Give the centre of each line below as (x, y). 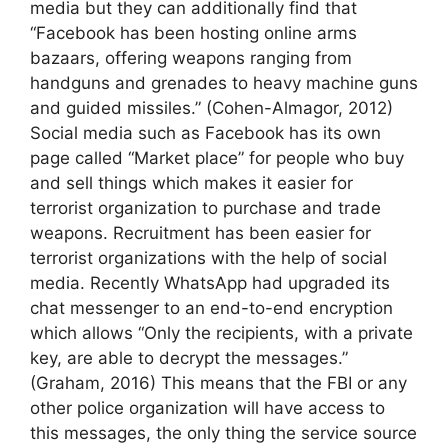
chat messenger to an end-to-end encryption (211, 307)
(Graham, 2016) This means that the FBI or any (218, 382)
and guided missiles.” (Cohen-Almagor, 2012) (211, 107)
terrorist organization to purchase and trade (205, 207)
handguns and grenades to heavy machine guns (224, 82)
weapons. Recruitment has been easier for (200, 232)
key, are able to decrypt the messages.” (189, 357)
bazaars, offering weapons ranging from (191, 57)
